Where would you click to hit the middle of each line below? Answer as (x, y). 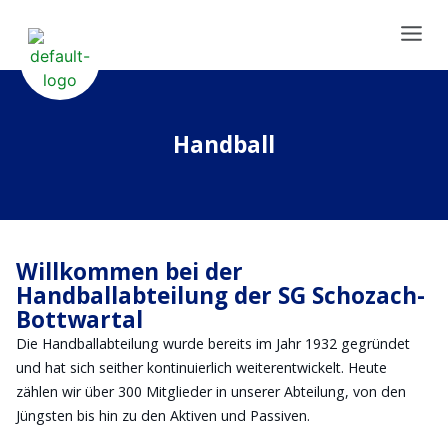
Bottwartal (79, 319)
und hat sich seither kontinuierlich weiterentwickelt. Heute (201, 367)
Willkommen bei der (129, 271)
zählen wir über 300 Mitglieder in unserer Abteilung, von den (211, 391)
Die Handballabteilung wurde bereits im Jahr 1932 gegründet (213, 343)
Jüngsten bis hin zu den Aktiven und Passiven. (163, 415)
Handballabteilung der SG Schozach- (220, 295)
